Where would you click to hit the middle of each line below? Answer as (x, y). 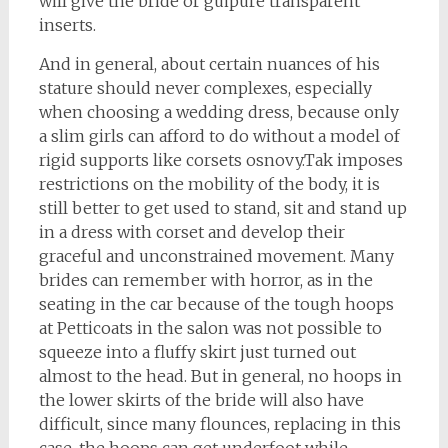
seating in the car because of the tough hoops (216, 304)
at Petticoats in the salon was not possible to (210, 328)
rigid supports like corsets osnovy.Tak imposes (220, 160)
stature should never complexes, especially (205, 88)
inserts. (67, 25)
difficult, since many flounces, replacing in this (219, 424)
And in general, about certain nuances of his (209, 64)
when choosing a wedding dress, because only (218, 112)
